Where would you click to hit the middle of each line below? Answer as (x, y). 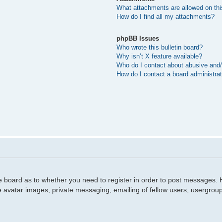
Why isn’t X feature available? (160, 56)
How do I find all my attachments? (166, 16)
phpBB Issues (138, 39)
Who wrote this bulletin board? (160, 48)
